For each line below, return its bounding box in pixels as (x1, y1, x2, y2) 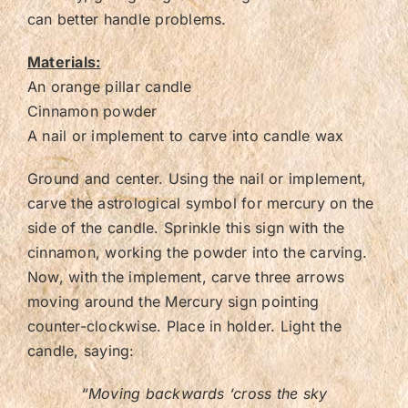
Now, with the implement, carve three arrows (27, 267, 345, 286)
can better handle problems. (27, 9, 227, 28)
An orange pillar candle (27, 76, 192, 96)
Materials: (27, 52, 101, 71)
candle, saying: (27, 341, 135, 360)
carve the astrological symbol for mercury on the (27, 193, 374, 212)
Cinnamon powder (27, 101, 158, 120)
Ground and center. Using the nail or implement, (27, 168, 367, 188)
